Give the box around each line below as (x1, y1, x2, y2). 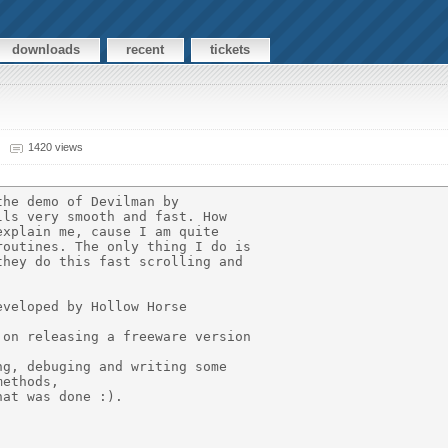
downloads (12, 42, 81, 58)
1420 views (27, 140, 83, 153)
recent (126, 42, 165, 58)
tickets (210, 42, 251, 58)
